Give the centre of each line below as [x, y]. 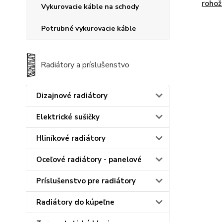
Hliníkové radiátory [71, 139]
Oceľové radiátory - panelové [89, 160]
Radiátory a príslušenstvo [85, 65]
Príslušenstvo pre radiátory [86, 181]
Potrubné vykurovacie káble [88, 29]
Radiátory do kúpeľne [75, 202]
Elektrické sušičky [68, 117]
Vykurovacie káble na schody [90, 7]
